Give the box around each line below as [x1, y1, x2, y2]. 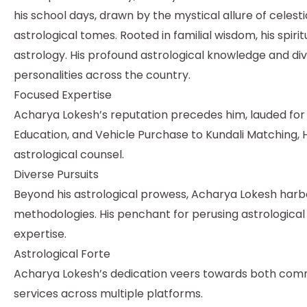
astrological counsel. [14, 146, 124, 162]
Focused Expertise [14, 86, 112, 103]
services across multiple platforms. [14, 285, 203, 302]
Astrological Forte [14, 245, 110, 262]
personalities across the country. [14, 66, 191, 83]
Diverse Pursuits [14, 166, 99, 182]
